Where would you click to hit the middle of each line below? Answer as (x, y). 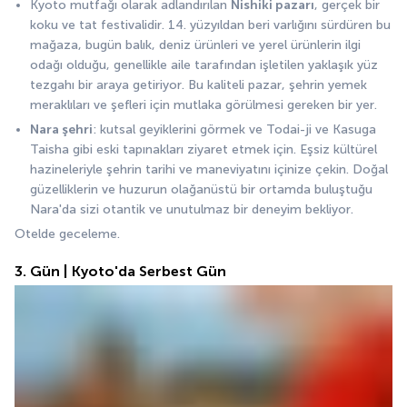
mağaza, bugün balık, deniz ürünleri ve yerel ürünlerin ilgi (195, 45)
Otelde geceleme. (67, 234)
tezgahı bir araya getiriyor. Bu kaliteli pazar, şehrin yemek (199, 85)
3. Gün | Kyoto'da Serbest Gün (120, 272)
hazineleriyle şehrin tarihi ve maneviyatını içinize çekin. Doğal (209, 170)
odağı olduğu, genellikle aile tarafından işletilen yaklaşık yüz (204, 65)
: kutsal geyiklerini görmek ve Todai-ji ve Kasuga (234, 130)
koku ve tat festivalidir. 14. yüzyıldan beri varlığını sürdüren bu (210, 25)
